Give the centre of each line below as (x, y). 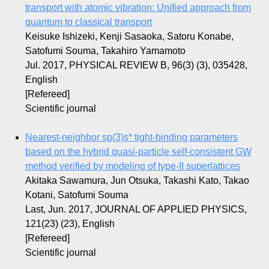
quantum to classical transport (89, 22)
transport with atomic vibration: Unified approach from (138, 8)
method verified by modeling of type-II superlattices (133, 166)
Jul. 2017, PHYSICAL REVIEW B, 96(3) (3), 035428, (136, 65)
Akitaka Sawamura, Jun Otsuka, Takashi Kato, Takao (137, 181)
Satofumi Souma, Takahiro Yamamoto (105, 51)
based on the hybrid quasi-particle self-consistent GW (138, 152)
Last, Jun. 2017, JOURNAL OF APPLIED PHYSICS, (136, 210)
